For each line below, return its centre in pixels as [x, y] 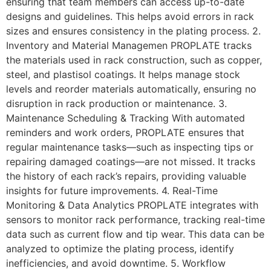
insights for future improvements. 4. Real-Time [112, 191]
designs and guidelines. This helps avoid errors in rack [130, 17]
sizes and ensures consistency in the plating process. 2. [133, 31]
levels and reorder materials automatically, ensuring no [131, 89]
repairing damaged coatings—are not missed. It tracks [131, 162]
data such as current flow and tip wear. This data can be [135, 234]
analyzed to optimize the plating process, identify [120, 249]
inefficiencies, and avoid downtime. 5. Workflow [116, 263]
